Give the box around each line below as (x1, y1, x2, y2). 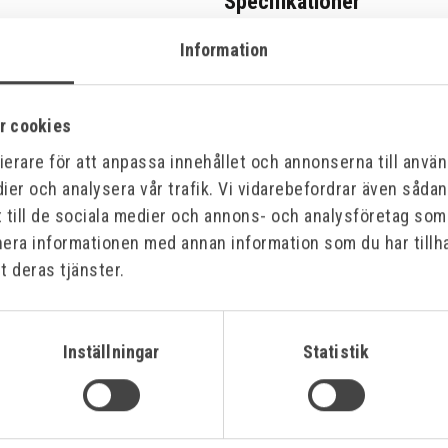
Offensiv (122, 325, 176, 342)
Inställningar (62, 341, 160, 363)
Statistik (303, 341, 369, 363)
